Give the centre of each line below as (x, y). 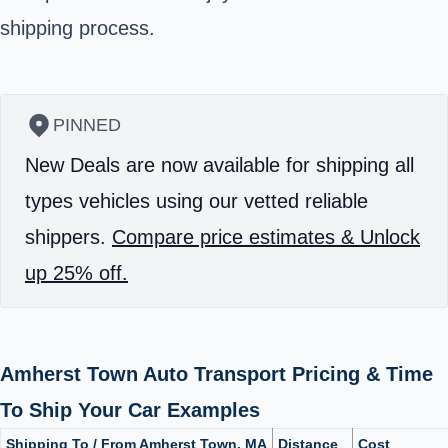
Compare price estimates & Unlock (266, 236)
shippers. (68, 236)
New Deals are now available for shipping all (219, 164)
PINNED (87, 124)
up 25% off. (76, 272)
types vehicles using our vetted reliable (196, 200)
